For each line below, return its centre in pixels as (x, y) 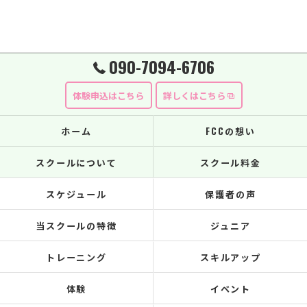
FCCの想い (231, 131)
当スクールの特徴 (76, 225)
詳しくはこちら (194, 95)
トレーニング (76, 257)
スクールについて (76, 162)
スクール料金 (231, 162)
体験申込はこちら (108, 95)
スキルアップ (231, 257)
